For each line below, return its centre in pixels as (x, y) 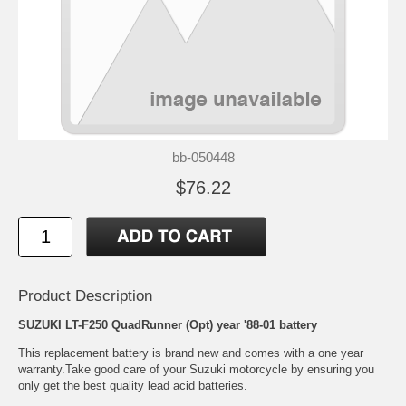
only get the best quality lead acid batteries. (133, 385)
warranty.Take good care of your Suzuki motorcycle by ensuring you (196, 369)
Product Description (85, 295)
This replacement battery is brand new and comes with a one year (191, 353)
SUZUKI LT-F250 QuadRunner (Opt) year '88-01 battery (168, 324)
